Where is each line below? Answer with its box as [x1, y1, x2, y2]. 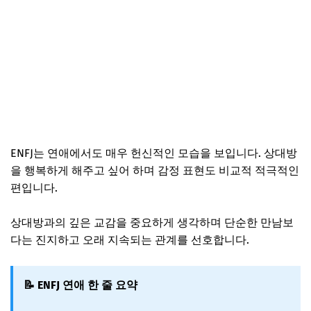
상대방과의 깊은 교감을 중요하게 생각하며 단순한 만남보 [10, 215, 294, 229]
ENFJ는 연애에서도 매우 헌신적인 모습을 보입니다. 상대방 [10, 146, 297, 160]
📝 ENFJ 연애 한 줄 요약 [24, 278, 137, 292]
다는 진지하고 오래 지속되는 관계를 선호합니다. [10, 233, 249, 246]
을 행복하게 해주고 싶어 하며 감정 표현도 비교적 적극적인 [10, 163, 299, 177]
